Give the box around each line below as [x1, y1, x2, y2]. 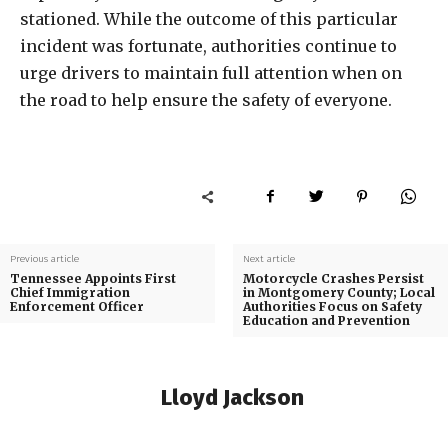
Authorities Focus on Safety [242, 298, 422, 314]
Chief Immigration [10, 284, 130, 300]
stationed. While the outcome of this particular [20, 8, 398, 29]
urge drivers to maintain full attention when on [20, 62, 402, 83]
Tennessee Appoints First [10, 270, 176, 286]
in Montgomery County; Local [242, 284, 435, 300]
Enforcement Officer [10, 298, 144, 314]
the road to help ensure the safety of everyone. [20, 89, 392, 110]
